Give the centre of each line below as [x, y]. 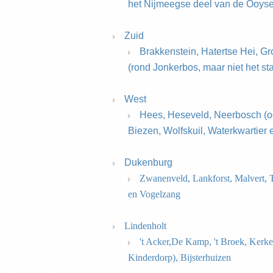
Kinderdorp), [153, 257]
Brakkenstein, [170, 51]
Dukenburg [148, 162]
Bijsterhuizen [206, 257]
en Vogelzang [154, 194]
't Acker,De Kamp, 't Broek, [193, 242]
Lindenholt [145, 226]
